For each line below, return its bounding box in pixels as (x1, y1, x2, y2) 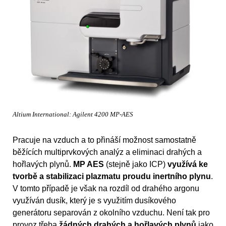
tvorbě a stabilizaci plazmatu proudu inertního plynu (13, 172, 211, 181)
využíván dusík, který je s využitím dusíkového (13, 196, 176, 205)
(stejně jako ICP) (104, 160, 167, 169)
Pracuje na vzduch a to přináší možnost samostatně (13, 136, 196, 145)
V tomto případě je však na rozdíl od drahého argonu (13, 184, 199, 193)
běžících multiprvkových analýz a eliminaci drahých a (13, 148, 202, 157)
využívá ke (167, 160, 208, 169)
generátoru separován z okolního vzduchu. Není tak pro (13, 208, 210, 217)
